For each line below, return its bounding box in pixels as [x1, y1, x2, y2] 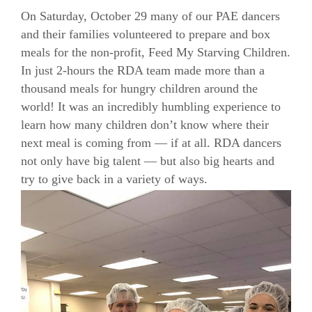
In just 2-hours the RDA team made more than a [21, 63, 265, 77]
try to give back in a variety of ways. [21, 171, 211, 186]
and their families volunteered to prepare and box [21, 26, 270, 41]
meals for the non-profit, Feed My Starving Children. [21, 45, 290, 59]
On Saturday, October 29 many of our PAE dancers [21, 8, 280, 23]
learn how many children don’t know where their [21, 117, 269, 132]
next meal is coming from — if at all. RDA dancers [21, 135, 281, 150]
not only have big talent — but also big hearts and [21, 153, 274, 168]
